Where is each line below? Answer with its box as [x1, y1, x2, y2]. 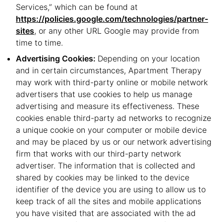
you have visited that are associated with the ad [16, 208, 196, 218]
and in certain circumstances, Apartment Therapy [16, 65, 202, 75]
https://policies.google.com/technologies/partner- [16, 14, 208, 24]
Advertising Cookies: [16, 54, 98, 63]
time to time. [16, 38, 63, 48]
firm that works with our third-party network [16, 149, 181, 159]
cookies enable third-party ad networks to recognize [16, 113, 211, 123]
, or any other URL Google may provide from [34, 26, 199, 36]
